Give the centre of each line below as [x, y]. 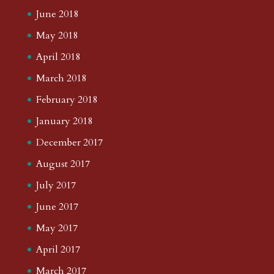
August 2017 [63, 164]
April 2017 [58, 249]
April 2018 [58, 57]
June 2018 [57, 14]
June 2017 [57, 206]
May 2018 [57, 35]
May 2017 [57, 228]
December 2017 [69, 142]
